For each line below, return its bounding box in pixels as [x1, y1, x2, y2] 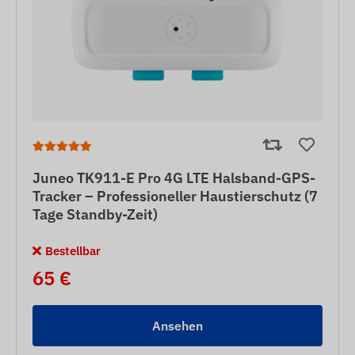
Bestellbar [45, 242, 101, 258]
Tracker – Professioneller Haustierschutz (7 [32, 186, 318, 205]
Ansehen [152, 317, 203, 334]
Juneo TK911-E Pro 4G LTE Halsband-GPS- [32, 168, 315, 187]
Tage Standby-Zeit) [32, 204, 158, 223]
